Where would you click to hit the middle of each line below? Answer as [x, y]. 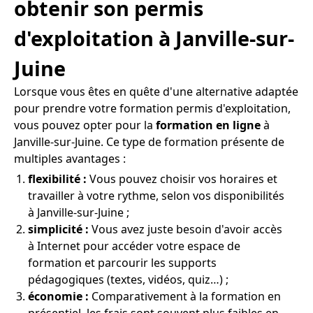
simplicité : [58, 230]
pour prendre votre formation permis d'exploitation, [152, 109]
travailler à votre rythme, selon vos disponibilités [156, 196]
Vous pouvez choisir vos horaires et [182, 179]
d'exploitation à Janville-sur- [154, 38]
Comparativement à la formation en [185, 297]
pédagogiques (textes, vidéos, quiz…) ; [128, 280]
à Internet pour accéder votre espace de [134, 246]
